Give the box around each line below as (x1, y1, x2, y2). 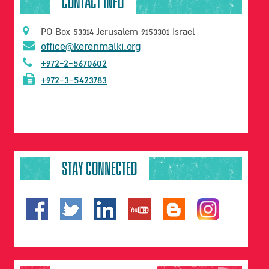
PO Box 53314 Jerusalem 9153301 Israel (41, 25, 195, 38)
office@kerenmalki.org (41, 40, 141, 53)
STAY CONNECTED (62, 157, 137, 179)
